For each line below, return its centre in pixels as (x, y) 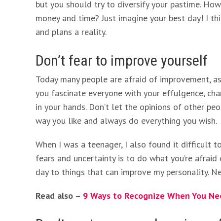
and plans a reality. (71, 32)
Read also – (59, 196)
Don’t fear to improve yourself (122, 60)
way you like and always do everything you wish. (126, 121)
